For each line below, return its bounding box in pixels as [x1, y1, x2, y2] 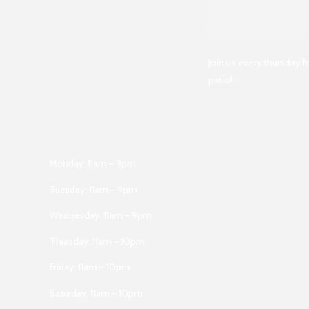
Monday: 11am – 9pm [50, 158, 136, 170]
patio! [208, 74, 232, 87]
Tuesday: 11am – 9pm [50, 183, 137, 195]
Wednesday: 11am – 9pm [50, 210, 152, 221]
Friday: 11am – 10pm [50, 261, 130, 273]
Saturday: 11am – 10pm [50, 287, 143, 299]
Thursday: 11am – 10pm [50, 235, 145, 247]
